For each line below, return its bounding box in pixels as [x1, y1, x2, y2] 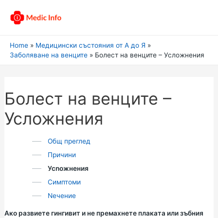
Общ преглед [47, 137, 91, 145]
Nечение [47, 192, 76, 200]
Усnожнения [47, 164, 89, 172]
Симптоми [47, 178, 81, 186]
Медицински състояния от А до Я [36, 41, 146, 49]
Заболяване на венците [10, 51, 88, 59]
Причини [47, 151, 76, 159]
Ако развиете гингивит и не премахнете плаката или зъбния [4, 209, 203, 217]
